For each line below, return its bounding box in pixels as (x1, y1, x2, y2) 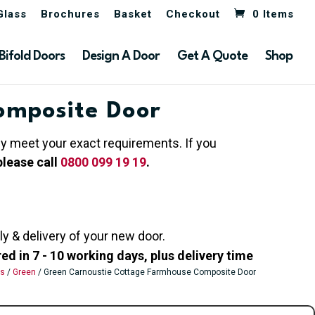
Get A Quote (177, 49, 247, 63)
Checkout (166, 8, 220, 21)
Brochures (41, 8, 100, 21)
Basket (114, 8, 152, 21)
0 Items (252, 8, 294, 21)
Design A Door (82, 49, 160, 63)
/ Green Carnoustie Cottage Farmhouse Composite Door (35, 267, 256, 278)
